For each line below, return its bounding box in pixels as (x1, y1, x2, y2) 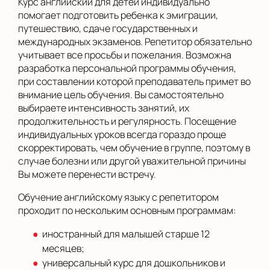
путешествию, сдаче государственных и (18, 22, 198, 35)
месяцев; (42, 242, 84, 255)
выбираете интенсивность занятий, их (18, 101, 189, 115)
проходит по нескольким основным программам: (18, 204, 236, 217)
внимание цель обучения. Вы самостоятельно (18, 88, 224, 101)
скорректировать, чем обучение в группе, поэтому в (18, 141, 250, 154)
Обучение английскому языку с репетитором (18, 190, 219, 204)
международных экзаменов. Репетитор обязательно (18, 35, 252, 48)
